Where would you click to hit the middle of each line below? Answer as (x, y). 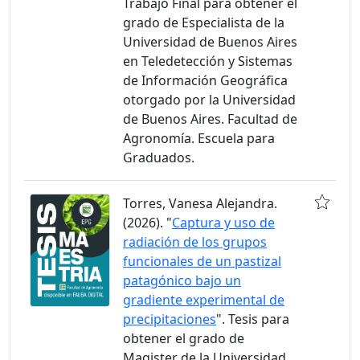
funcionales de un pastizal (202, 261)
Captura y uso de (223, 223)
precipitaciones (170, 319)
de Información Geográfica (205, 80)
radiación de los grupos (195, 242)
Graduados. (159, 157)
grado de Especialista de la (204, 22)
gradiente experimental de (204, 300)
